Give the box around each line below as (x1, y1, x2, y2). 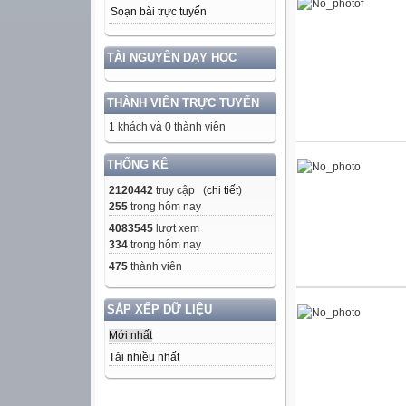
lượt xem (153, 222, 199, 236)
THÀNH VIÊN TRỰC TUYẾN (107, 96, 259, 111)
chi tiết (207, 184, 238, 198)
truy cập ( (153, 184, 207, 198)
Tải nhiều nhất (109, 351, 179, 364)
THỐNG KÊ (107, 158, 169, 172)
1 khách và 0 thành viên (109, 121, 226, 134)
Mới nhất (109, 329, 152, 343)
